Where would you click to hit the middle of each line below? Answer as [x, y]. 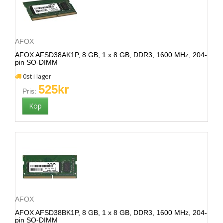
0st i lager [36, 76]
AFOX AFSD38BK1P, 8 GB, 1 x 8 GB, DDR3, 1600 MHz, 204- [111, 213]
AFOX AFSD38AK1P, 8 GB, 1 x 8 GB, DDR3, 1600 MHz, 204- [111, 55]
